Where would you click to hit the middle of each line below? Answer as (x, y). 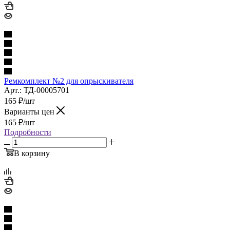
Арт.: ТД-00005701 (37, 90)
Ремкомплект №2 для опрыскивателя (69, 81)
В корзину (32, 153)
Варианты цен (30, 111)
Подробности (28, 132)
